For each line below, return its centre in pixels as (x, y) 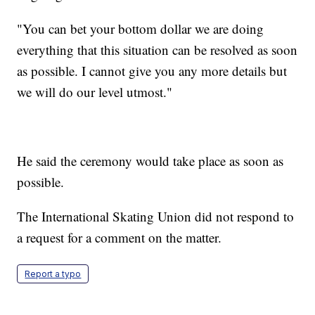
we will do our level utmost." (95, 92)
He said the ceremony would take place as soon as (150, 161)
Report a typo (53, 274)
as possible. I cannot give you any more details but (152, 71)
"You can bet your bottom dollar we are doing (141, 29)
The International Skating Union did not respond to (156, 217)
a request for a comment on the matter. (120, 238)
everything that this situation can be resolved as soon (157, 50)
